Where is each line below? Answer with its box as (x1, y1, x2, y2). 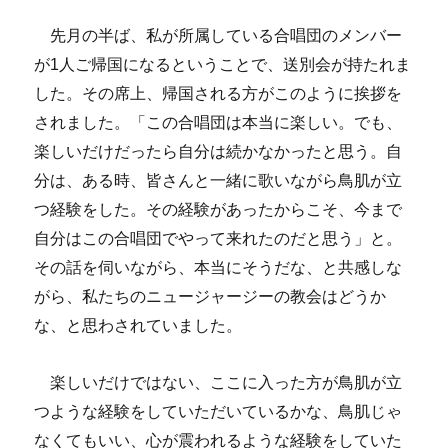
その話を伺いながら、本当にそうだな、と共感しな (34, 259, 403, 277)
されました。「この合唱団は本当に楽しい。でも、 (34, 114, 403, 132)
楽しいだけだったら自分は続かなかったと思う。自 (34, 143, 403, 161)
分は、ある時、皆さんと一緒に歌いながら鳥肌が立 (34, 172, 403, 190)
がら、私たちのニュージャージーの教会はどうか (34, 288, 387, 306)
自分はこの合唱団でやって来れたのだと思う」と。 (34, 230, 403, 248)
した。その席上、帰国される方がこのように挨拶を (34, 85, 403, 103)
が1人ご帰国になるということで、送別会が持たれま (34, 56, 412, 74)
